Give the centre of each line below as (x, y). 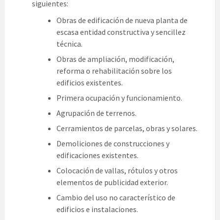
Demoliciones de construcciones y (113, 144)
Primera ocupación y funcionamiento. (119, 98)
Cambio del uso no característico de (116, 198)
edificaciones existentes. (97, 155)
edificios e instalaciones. (97, 209)
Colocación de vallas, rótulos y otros (117, 171)
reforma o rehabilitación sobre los (114, 71)
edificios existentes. (90, 83)
